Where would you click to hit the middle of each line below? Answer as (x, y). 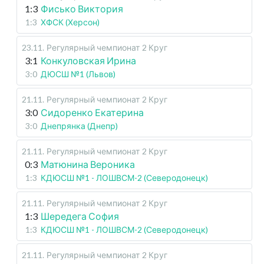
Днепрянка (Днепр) (79, 126)
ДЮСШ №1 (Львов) (78, 74)
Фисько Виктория (82, 9)
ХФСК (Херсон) (70, 22)
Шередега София (80, 216)
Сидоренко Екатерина (92, 113)
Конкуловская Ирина (88, 61)
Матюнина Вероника (88, 164)
